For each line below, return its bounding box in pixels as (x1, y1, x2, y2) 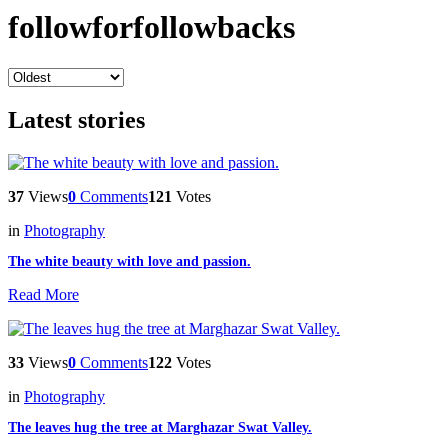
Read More (8, 285, 79, 303)
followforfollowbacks (8, 9, 295, 46)
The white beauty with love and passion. (8, 253, 251, 269)
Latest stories (8, 106, 145, 133)
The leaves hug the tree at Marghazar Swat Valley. (8, 419, 312, 435)
